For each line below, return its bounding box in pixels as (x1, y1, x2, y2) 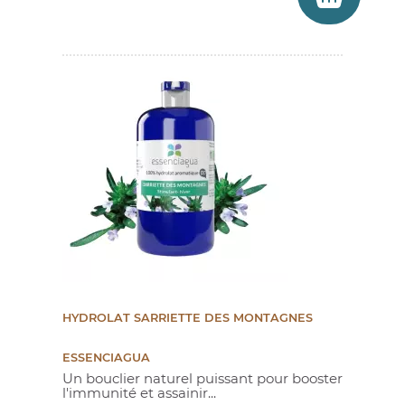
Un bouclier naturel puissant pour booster (62, 370, 343, 388)
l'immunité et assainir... (62, 384, 216, 402)
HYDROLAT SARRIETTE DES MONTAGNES (62, 311, 313, 325)
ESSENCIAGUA (62, 351, 150, 365)
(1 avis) (203, 381, 251, 398)
